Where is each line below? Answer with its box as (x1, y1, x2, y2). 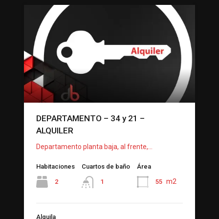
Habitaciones (36, 163, 75, 171)
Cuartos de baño (82, 163, 130, 171)
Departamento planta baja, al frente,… (36, 143, 153, 151)
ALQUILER (36, 126, 73, 136)
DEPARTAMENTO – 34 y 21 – (36, 113, 145, 124)
